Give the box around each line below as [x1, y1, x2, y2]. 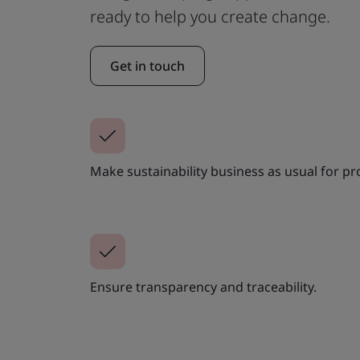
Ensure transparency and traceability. [90, 278, 317, 296]
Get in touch [110, 57, 185, 75]
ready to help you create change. [90, 6, 330, 27]
